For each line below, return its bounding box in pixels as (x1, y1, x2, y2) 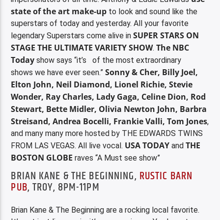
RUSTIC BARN (139, 167, 193, 185)
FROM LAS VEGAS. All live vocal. (11, 140, 125, 150)
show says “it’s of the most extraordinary (36, 55, 182, 65)
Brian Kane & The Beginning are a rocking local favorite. (11, 205, 200, 215)
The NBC (154, 42, 190, 53)
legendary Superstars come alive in (11, 30, 132, 40)
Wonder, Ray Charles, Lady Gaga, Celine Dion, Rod (11, 91, 206, 102)
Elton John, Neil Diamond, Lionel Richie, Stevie (11, 79, 193, 90)
